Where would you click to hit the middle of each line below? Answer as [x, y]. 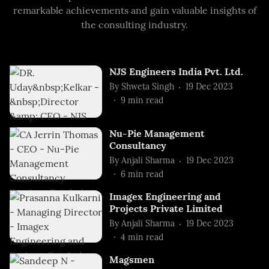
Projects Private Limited [166, 208]
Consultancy [138, 145]
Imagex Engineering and [165, 196]
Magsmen [132, 259]
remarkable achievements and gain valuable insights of [134, 10]
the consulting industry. [134, 24]
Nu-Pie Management [157, 133]
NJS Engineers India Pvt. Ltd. [177, 71]
